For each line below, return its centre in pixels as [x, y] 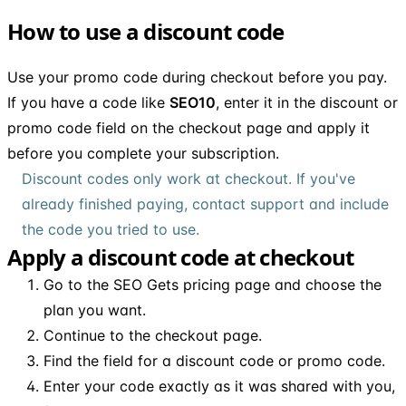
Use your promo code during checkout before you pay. [197, 77]
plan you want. [95, 309]
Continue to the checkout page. [153, 335]
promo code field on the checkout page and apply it [188, 127]
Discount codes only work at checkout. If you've [188, 178]
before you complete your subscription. [143, 153]
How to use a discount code [146, 31]
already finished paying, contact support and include [205, 203]
